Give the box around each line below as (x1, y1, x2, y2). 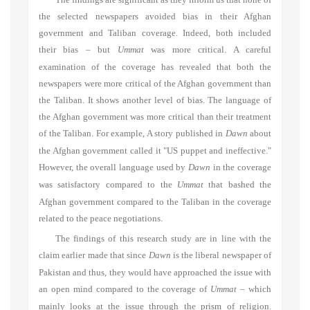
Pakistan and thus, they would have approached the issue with (39, 268, 271, 278)
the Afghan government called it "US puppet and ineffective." (39, 146, 271, 156)
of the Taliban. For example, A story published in (39, 129, 223, 139)
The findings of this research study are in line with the (55, 234, 271, 244)
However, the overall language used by (39, 163, 186, 173)
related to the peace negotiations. (39, 214, 163, 224)
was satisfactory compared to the (39, 180, 172, 190)
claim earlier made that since (39, 250, 147, 261)
